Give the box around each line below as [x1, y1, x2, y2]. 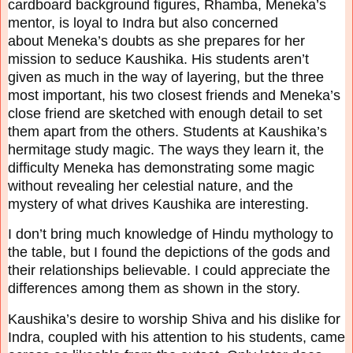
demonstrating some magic [144, 159, 314, 176]
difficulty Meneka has [8, 159, 144, 176]
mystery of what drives [8, 195, 153, 212]
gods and [272, 244, 330, 261]
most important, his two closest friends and [8, 87, 280, 103]
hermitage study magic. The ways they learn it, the [8, 141, 324, 158]
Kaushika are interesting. [153, 195, 309, 212]
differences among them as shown [8, 281, 228, 297]
